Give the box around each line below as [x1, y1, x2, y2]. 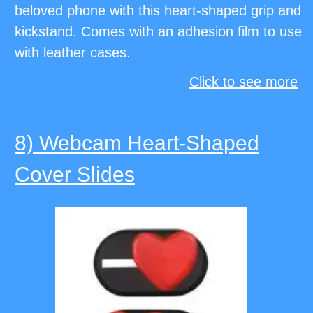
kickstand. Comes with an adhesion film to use [15, 24, 302, 40]
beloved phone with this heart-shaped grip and [15, 3, 301, 19]
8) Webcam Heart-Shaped [15, 131, 259, 155]
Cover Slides [15, 163, 135, 187]
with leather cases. [15, 45, 131, 61]
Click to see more [189, 74, 298, 90]
